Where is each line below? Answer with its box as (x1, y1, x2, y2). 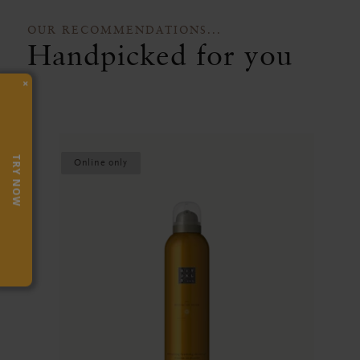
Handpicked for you (27, 38, 293, 72)
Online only (74, 158, 128, 168)
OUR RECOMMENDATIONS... (27, 22, 222, 37)
